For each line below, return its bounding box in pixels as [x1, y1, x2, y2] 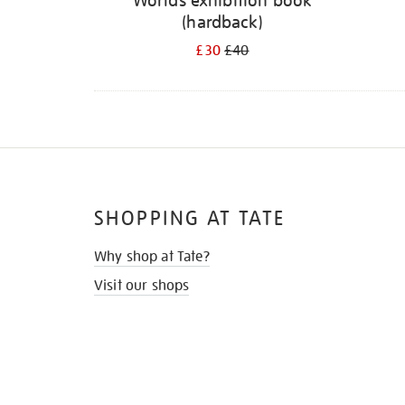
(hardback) [182, 11, 263, 33]
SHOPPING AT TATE [94, 206, 286, 231]
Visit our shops [94, 277, 190, 296]
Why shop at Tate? [94, 248, 210, 267]
